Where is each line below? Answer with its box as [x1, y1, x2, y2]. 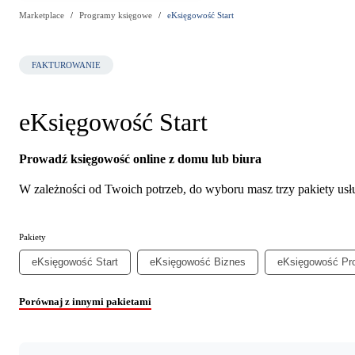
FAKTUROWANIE [32, 60, 101, 70]
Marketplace [19, 10, 64, 20]
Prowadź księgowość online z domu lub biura [19, 151, 261, 166]
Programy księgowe [79, 10, 152, 20]
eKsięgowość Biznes [150, 255, 246, 268]
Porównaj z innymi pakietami [19, 295, 151, 307]
